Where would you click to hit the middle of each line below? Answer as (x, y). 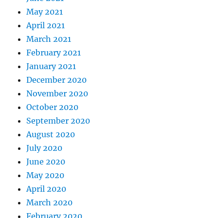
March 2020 (50, 203)
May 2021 (45, 12)
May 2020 (45, 175)
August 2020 (51, 135)
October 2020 (53, 107)
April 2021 (46, 26)
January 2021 (51, 66)
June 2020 (46, 162)
